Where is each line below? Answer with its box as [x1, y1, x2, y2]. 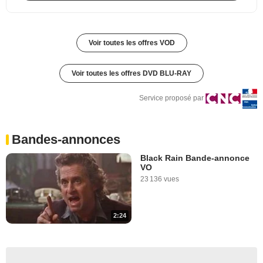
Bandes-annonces [12, 131, 120, 147]
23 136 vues [140, 174, 179, 183]
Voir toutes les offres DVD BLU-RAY [72, 69, 191, 77]
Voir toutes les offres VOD [88, 38, 175, 47]
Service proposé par [139, 94, 204, 102]
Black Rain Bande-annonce [140, 153, 249, 163]
